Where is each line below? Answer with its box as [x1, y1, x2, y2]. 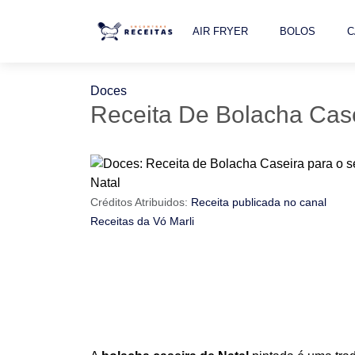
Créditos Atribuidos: [90, 196, 191, 208]
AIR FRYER [193, 25, 248, 37]
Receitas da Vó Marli [90, 215, 194, 227]
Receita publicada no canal [191, 196, 326, 208]
